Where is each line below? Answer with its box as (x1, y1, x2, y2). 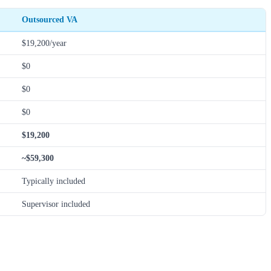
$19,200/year (22, 38, 67, 48)
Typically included (22, 176, 85, 186)
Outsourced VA (22, 15, 77, 25)
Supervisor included (22, 199, 90, 209)
